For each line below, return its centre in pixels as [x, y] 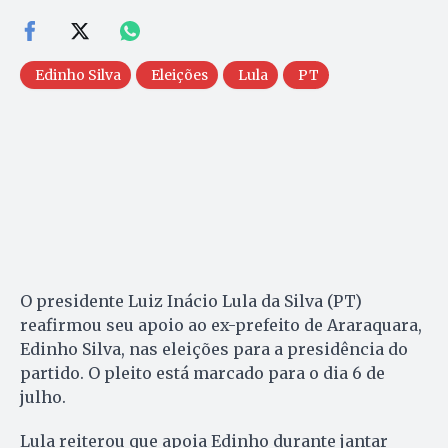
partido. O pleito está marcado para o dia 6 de [202, 372]
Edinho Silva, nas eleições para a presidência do [214, 348]
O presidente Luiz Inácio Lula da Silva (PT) [191, 300]
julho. [43, 396]
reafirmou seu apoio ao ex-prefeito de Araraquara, [221, 324]
